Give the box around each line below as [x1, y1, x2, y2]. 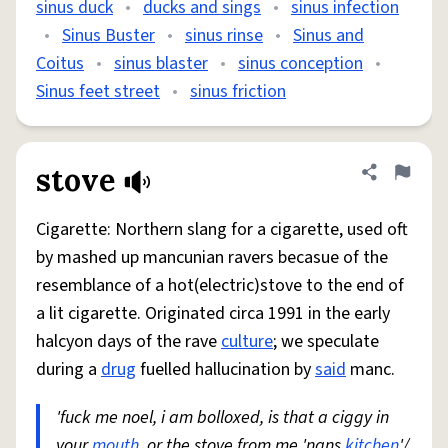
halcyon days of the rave [36, 329, 221, 354]
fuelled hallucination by [136, 357, 315, 382]
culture [221, 329, 273, 354]
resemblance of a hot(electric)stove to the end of [36, 273, 404, 298]
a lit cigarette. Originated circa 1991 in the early [36, 301, 390, 326]
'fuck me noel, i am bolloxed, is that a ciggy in [56, 405, 389, 430]
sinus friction [190, 79, 286, 104]
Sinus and [293, 23, 364, 48]
